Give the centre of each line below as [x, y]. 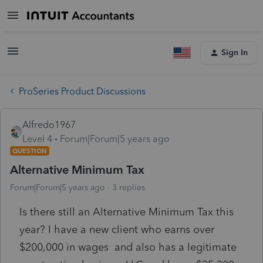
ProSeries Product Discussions [82, 91]
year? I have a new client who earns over [117, 229]
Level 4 [37, 139]
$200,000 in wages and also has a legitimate [128, 247]
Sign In [235, 53]
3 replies [129, 187]
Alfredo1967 [49, 124]
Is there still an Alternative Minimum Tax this [127, 212]
